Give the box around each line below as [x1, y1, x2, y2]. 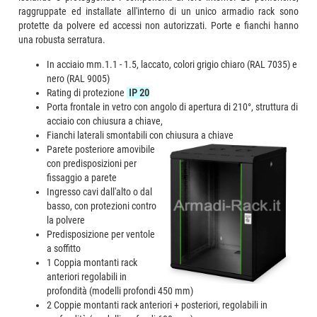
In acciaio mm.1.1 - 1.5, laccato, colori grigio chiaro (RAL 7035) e [47, 58, 298, 70]
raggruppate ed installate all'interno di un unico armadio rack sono [18, 5, 299, 17]
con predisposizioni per [47, 157, 137, 169]
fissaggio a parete [47, 171, 117, 183]
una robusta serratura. [18, 33, 106, 45]
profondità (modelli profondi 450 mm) [47, 284, 194, 296]
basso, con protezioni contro [47, 200, 157, 212]
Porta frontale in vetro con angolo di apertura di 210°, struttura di [47, 100, 299, 113]
